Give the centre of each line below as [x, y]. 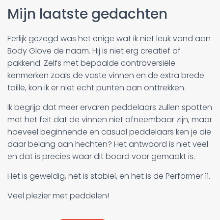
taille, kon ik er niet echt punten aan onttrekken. [96, 87]
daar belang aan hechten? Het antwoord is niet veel [108, 144]
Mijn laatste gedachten [87, 14]
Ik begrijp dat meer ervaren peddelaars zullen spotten [110, 107]
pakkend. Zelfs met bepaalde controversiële [91, 63]
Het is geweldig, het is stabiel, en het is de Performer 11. [109, 176]
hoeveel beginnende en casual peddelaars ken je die [109, 132]
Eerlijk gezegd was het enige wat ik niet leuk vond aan [109, 38]
